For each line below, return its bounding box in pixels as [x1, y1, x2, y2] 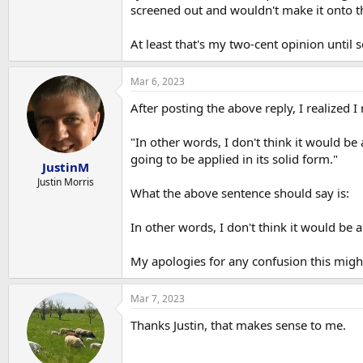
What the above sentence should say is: [130, 184, 349, 201]
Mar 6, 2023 [130, 74, 185, 88]
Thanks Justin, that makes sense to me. [130, 316, 346, 333]
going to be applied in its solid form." [130, 150, 338, 167]
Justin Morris [36, 175, 94, 190]
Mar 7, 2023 [130, 291, 185, 305]
